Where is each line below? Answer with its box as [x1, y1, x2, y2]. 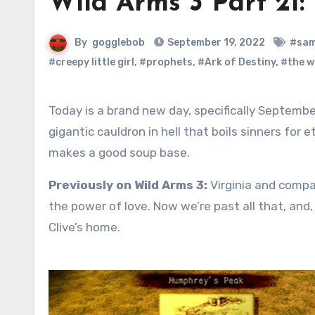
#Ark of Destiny [198, 56, 276, 68]
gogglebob [92, 37, 145, 49]
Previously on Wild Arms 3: [49, 178, 207, 192]
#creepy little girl [49, 56, 134, 68]
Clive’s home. [49, 220, 120, 234]
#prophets [139, 56, 193, 68]
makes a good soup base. [49, 146, 190, 160]
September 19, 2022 [167, 37, 265, 49]
